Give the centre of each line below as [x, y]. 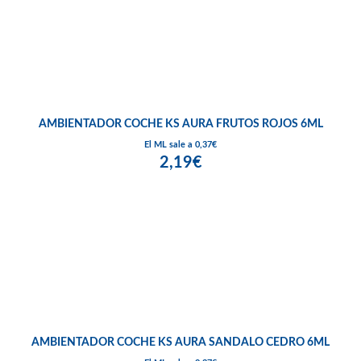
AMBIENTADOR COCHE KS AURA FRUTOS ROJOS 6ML [180, 124]
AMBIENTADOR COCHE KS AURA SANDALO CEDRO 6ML [180, 343]
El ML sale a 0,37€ [180, 145]
